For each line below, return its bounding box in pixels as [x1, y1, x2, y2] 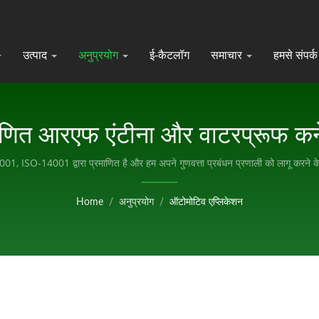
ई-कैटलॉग [150, 47, 189, 63]
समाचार [211, 47, 245, 63]
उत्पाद [23, 47, 50, 63]
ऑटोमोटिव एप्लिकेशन [169, 197, 243, 207]
